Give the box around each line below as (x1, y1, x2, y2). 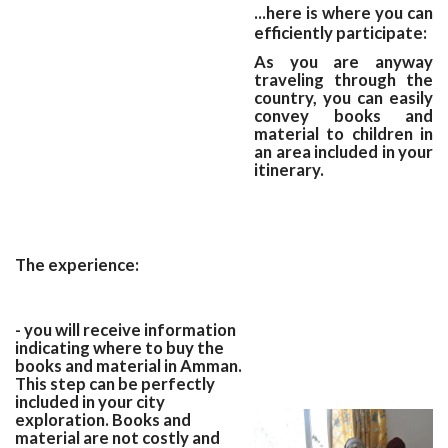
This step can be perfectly (15, 373, 215, 394)
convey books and (254, 105, 433, 126)
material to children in (254, 123, 433, 144)
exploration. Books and (15, 409, 191, 430)
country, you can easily (254, 87, 433, 108)
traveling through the (254, 69, 433, 90)
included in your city (15, 391, 165, 412)
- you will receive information (15, 319, 236, 340)
